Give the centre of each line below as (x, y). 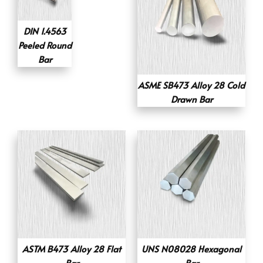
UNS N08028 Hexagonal (191, 248)
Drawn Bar (191, 99)
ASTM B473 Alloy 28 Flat (72, 248)
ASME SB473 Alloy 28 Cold (191, 85)
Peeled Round (45, 45)
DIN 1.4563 (45, 31)
